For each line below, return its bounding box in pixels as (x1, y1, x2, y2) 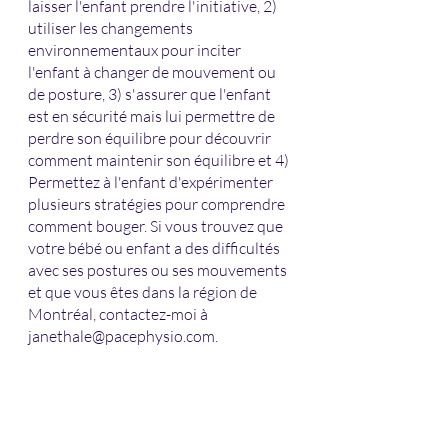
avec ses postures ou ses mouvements (28, 260, 290, 281)
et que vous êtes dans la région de (28, 282, 260, 303)
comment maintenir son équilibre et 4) (28, 150, 292, 171)
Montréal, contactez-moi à (28, 304, 211, 325)
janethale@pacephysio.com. (28, 326, 218, 347)
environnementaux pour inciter (28, 40, 244, 61)
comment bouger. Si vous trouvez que (28, 216, 286, 237)
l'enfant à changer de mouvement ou (28, 62, 279, 83)
